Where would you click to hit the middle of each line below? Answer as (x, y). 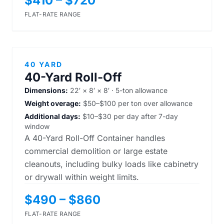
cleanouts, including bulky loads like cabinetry (111, 164)
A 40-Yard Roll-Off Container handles (95, 138)
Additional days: (52, 116)
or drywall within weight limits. (82, 177)
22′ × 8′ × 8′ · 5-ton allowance (118, 90)
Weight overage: (53, 103)
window (37, 126)
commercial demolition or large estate (96, 151)
